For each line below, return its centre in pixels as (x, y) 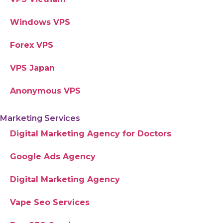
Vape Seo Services (50, 202)
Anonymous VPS (45, 91)
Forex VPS (32, 45)
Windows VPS (40, 22)
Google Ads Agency (53, 156)
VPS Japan (32, 68)
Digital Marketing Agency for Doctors (91, 133)
